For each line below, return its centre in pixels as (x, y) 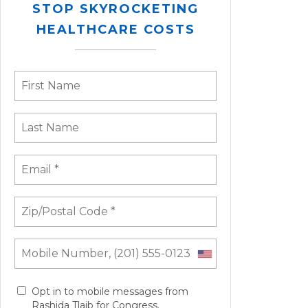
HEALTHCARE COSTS (115, 30)
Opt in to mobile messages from (110, 292)
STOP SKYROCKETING (115, 9)
